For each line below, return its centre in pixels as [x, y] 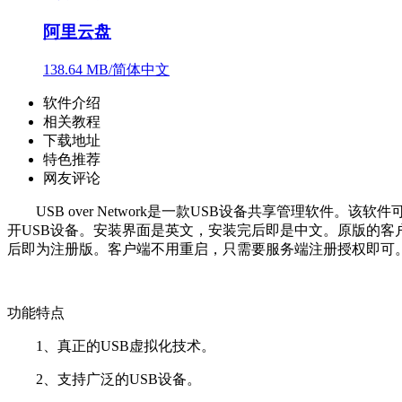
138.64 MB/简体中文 [106, 69]
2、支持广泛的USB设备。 [104, 379]
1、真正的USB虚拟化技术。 [111, 345]
